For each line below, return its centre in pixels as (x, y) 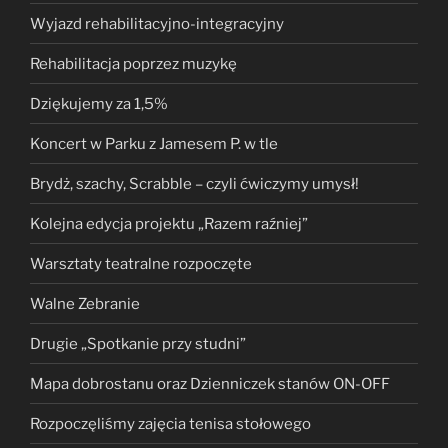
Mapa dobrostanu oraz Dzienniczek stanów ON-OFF (210, 383)
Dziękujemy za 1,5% (99, 103)
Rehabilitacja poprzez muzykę (133, 63)
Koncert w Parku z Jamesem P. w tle (154, 143)
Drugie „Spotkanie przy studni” (138, 343)
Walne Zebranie (85, 303)
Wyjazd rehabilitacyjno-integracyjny (157, 23)
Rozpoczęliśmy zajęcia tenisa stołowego (170, 423)
